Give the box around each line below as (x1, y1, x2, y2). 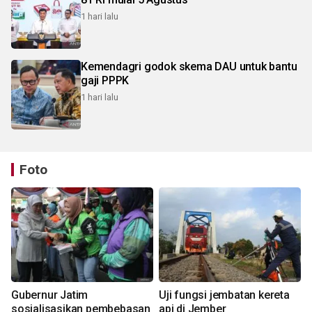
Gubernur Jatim (11, 288, 88, 302)
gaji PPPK (81, 73, 130, 87)
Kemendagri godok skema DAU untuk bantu (81, 59, 297, 73)
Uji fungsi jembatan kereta (159, 288, 290, 302)
